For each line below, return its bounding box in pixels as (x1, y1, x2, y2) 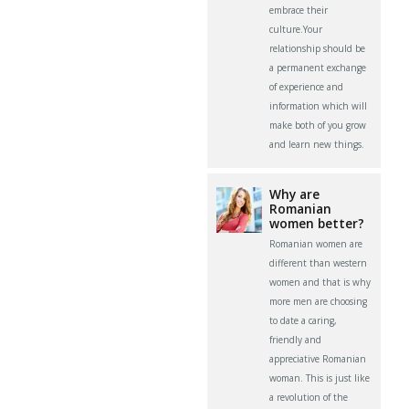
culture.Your (269, 23, 323, 37)
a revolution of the (269, 391, 349, 404)
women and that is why (269, 276, 372, 289)
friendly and (269, 333, 322, 347)
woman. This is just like (269, 372, 371, 385)
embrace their (269, 4, 329, 17)
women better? (269, 215, 365, 233)
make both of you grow (269, 119, 367, 132)
